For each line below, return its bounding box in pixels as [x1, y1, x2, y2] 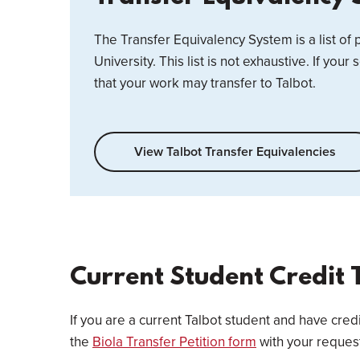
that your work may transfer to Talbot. [94, 75, 316, 92]
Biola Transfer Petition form [92, 333, 256, 350]
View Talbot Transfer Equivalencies [134, 144, 336, 160]
